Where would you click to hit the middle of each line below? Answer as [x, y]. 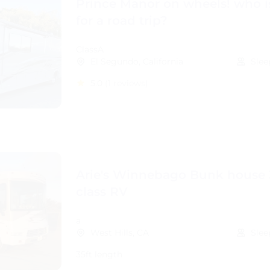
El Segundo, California [137, 61]
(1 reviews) [127, 83]
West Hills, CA [120, 233]
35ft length [99, 254]
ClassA [90, 49]
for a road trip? [122, 20]
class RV [102, 192]
